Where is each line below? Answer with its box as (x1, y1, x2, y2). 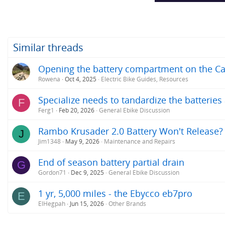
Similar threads (13, 40, 83, 54)
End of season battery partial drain (38, 156, 184, 168)
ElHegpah (38, 199, 65, 208)
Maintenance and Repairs (104, 137, 175, 146)
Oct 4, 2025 (65, 74, 96, 83)
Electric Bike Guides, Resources (101, 74, 188, 83)
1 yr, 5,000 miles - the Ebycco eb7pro (38, 187, 192, 199)
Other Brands (108, 199, 146, 208)
